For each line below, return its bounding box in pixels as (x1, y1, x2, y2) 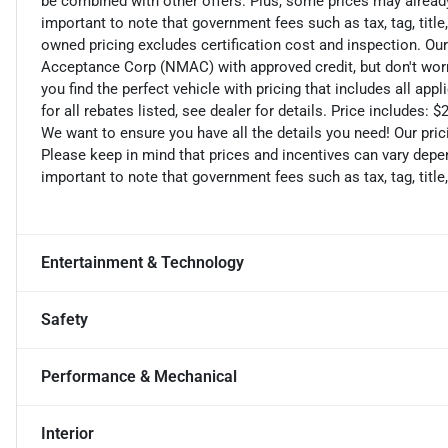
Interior (41, 424, 94, 444)
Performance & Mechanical (41, 367, 237, 387)
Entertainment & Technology (41, 253, 244, 273)
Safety (41, 310, 88, 330)
